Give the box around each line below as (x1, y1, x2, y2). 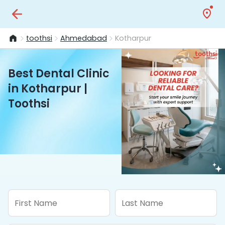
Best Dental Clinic (8, 66, 109, 81)
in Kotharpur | (8, 81, 87, 96)
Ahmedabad (60, 33, 107, 43)
